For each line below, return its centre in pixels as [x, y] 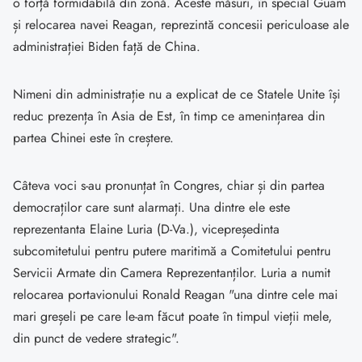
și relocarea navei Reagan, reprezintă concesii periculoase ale [181, 25]
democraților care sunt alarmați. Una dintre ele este [152, 208]
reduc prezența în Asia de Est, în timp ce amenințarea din [169, 116]
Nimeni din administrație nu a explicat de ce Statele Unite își [177, 95]
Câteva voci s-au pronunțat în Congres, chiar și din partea [169, 186]
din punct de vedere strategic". [96, 339]
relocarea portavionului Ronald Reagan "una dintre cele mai [175, 295]
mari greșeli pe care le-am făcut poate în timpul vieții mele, [173, 317]
